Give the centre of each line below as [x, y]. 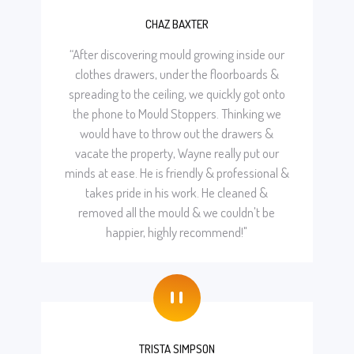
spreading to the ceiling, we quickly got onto [177, 93]
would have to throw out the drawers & [177, 133]
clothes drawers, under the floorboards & [177, 73]
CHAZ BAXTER [177, 24]
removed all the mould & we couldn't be [177, 212]
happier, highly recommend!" [177, 232]
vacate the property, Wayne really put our [177, 153]
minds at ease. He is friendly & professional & [177, 172]
